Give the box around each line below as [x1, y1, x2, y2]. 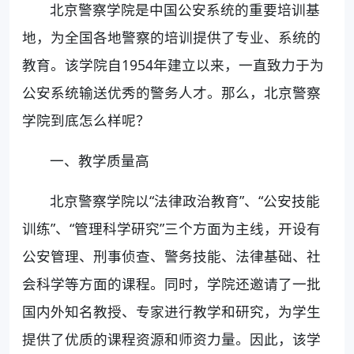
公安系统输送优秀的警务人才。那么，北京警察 [22, 82, 321, 102]
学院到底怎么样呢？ [22, 110, 150, 130]
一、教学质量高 [50, 150, 150, 170]
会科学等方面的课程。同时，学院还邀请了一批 [22, 273, 321, 293]
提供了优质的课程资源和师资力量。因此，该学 [22, 329, 321, 348]
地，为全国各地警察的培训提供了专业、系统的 [22, 27, 321, 47]
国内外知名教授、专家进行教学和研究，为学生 [22, 301, 321, 321]
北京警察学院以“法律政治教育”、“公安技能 [50, 190, 321, 210]
